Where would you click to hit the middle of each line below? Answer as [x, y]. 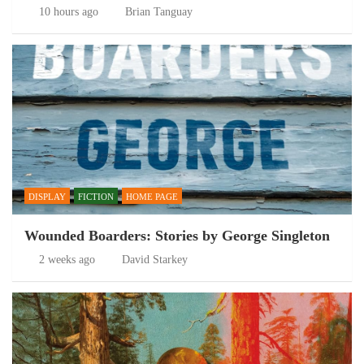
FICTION [96, 197]
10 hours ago [68, 12]
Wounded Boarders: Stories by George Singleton [177, 236]
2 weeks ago [67, 260]
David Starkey [155, 260]
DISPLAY [47, 197]
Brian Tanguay [159, 12]
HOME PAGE [152, 197]
